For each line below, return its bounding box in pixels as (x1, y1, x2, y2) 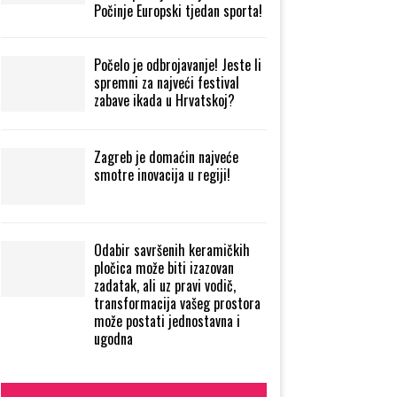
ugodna (94, 327, 133, 349)
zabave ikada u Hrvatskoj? (94, 89, 235, 111)
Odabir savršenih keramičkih (94, 238, 250, 261)
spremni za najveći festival (94, 71, 239, 93)
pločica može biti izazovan (94, 256, 234, 278)
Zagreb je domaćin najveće (94, 146, 238, 168)
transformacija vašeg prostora (94, 292, 261, 314)
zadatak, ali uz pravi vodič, (94, 274, 236, 296)
